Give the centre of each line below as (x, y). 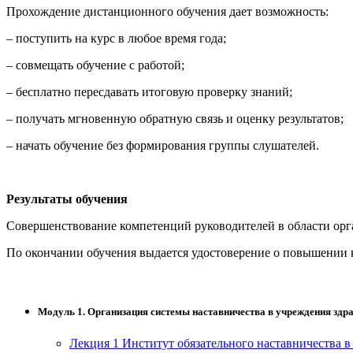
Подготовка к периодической (210, 107)
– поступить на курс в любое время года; (116, 39)
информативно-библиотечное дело (224, 13)
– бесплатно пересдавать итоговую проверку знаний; (149, 92)
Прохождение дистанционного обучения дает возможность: (167, 12)
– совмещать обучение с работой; (95, 65)
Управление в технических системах (229, 44)
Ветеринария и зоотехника (203, 76)
